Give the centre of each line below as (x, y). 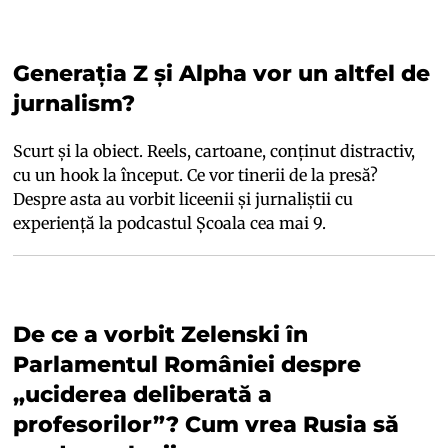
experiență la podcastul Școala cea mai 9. (172, 223)
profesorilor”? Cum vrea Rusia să (206, 425)
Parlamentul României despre (187, 365)
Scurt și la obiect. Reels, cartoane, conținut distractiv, (214, 151)
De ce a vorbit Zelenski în (161, 335)
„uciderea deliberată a (143, 395)
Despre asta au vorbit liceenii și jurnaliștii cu (183, 199)
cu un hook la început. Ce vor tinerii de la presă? (196, 175)
